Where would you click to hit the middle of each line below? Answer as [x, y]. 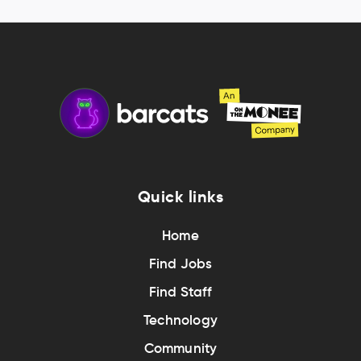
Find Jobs [180, 263]
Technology [180, 320]
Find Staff [180, 292]
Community [180, 348]
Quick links [180, 196]
